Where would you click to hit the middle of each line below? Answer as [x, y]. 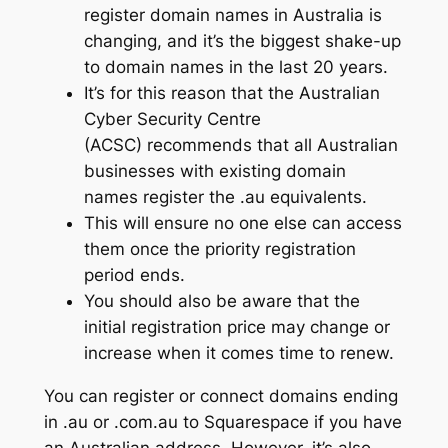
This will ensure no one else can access [242, 223]
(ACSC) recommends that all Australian [240, 145]
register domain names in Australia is [232, 15]
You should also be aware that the [221, 301]
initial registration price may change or [236, 327]
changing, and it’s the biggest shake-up [242, 41]
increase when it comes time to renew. [238, 353]
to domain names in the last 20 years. [235, 67]
